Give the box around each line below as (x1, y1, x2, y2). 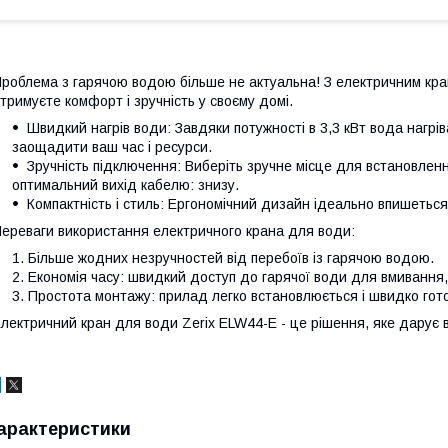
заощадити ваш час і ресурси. (12, 138, 212, 155)
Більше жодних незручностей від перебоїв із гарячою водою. (28, 249, 434, 266)
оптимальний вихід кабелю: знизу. (12, 176, 239, 193)
